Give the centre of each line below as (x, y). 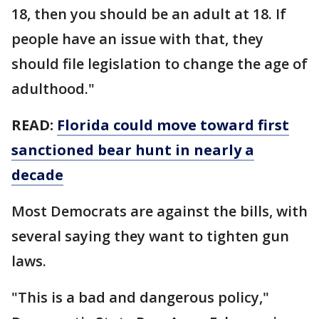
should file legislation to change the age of (159, 64)
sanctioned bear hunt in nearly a (133, 150)
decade (37, 175)
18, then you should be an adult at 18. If (149, 14)
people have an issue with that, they (137, 39)
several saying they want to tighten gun (150, 236)
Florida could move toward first (173, 125)
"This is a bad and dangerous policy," (140, 297)
